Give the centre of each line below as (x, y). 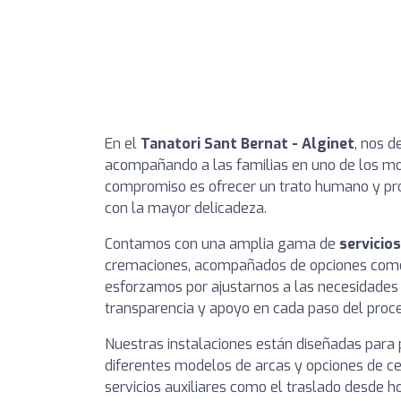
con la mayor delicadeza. (186, 209)
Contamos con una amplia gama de (222, 244)
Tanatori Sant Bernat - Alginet (247, 144)
